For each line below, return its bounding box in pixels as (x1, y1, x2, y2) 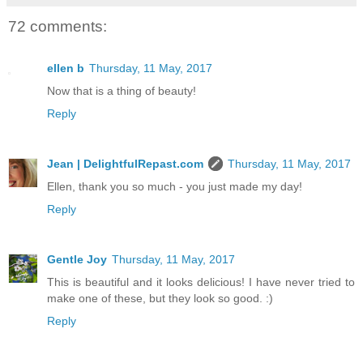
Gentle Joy (47, 253, 107, 267)
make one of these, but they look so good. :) (47, 292, 273, 305)
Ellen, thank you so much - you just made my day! (47, 180, 302, 194)
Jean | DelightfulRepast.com (47, 157, 203, 171)
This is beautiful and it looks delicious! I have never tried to (47, 275, 355, 289)
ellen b (47, 62, 84, 75)
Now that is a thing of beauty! (47, 84, 196, 98)
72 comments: (8, 17, 107, 35)
